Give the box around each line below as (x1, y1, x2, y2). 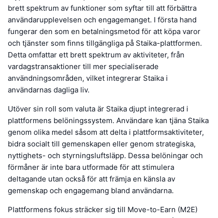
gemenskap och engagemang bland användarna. (8, 185, 174, 195)
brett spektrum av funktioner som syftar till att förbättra (8, 3, 197, 13)
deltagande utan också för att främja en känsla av (8, 174, 175, 183)
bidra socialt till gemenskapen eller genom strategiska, (8, 139, 196, 148)
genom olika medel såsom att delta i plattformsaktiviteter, (8, 127, 204, 137)
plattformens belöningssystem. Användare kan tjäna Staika (8, 115, 209, 125)
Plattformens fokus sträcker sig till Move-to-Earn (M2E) (8, 204, 198, 214)
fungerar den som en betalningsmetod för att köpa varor (8, 26, 200, 36)
